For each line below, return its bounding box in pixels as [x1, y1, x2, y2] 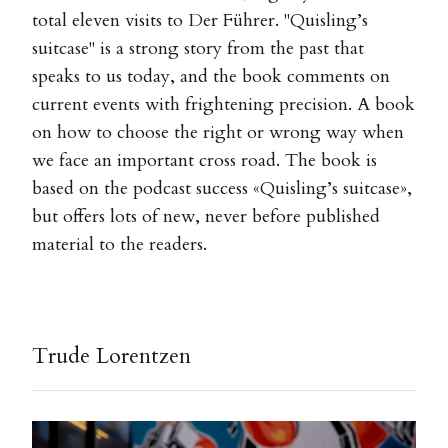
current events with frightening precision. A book [32, 92, 415, 118]
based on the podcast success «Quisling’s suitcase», [32, 176, 412, 202]
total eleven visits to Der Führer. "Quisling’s [32, 8, 368, 34]
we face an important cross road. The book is [32, 148, 377, 174]
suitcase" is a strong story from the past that [32, 36, 364, 62]
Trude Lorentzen [32, 341, 191, 372]
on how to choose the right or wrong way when [32, 120, 404, 146]
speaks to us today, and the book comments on [32, 64, 390, 90]
